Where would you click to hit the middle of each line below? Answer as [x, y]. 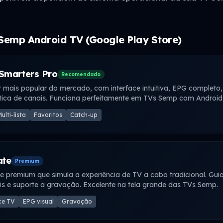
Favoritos [48, 115]
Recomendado [81, 74]
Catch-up [84, 115]
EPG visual [38, 201]
